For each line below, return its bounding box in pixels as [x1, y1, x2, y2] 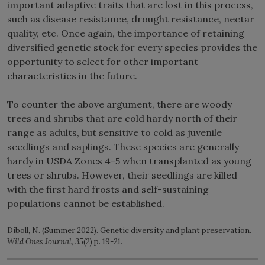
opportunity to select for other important [7, 55, 198, 67]
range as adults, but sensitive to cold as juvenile [7, 126, 222, 138]
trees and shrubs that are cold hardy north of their [7, 112, 237, 124]
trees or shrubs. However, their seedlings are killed [7, 169, 237, 181]
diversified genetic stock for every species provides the [7, 41, 257, 53]
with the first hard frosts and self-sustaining [7, 183, 209, 195]
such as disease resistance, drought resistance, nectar [7, 12, 254, 25]
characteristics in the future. [7, 69, 140, 82]
